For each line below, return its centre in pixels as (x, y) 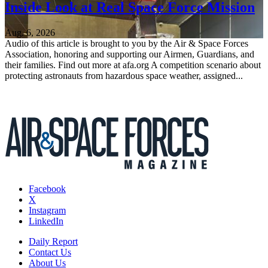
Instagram (47, 211)
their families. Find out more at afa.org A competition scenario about (133, 65)
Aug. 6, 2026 (30, 33)
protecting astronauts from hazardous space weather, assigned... (124, 76)
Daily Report (53, 242)
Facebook (47, 189)
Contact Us (50, 252)
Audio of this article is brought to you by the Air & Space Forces (127, 44)
